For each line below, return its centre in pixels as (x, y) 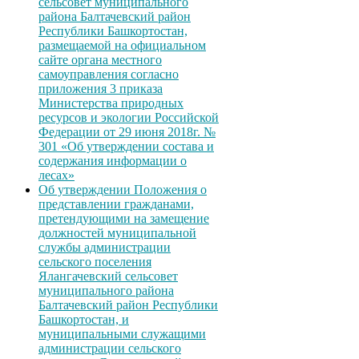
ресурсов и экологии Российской (129, 118)
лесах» (56, 175)
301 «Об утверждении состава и (126, 147)
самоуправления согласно (109, 75)
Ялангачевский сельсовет (108, 276)
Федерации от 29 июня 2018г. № (127, 132)
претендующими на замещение (124, 219)
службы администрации (105, 248)
